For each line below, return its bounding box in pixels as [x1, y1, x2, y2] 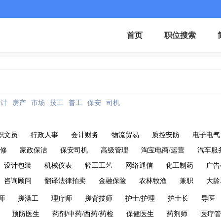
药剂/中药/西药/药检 [52, 210, 113, 218]
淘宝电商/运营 [141, 147, 184, 154]
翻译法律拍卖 [44, 177, 86, 184]
